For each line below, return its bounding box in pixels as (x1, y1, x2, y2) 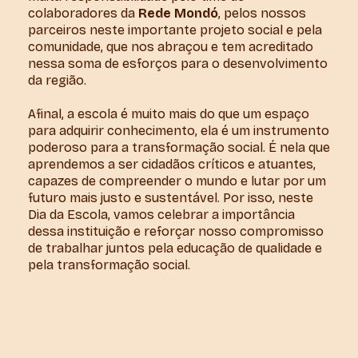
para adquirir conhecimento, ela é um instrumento (28, 122, 329, 138)
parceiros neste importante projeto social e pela (28, 22, 322, 38)
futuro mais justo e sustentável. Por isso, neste (28, 189, 313, 205)
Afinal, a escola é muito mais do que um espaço (28, 105, 309, 121)
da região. (28, 72, 91, 88)
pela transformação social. (28, 257, 192, 272)
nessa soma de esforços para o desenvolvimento (28, 55, 328, 71)
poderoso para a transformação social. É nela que (28, 139, 330, 155)
